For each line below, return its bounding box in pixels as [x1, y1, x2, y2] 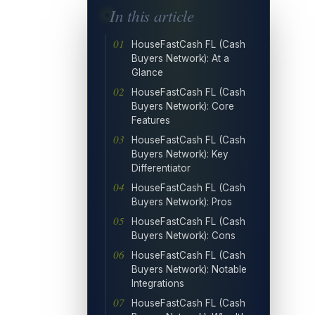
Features [131, 114, 170, 126]
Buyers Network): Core [131, 100, 234, 112]
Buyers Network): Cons [131, 229, 236, 241]
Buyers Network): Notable [131, 263, 247, 275]
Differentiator [131, 162, 191, 174]
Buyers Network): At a [131, 52, 229, 64]
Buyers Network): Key [131, 148, 229, 160]
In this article [110, 4, 194, 26]
